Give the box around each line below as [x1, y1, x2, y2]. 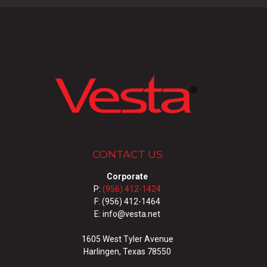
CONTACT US [92, 148, 163, 161]
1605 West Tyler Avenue [81, 234, 173, 244]
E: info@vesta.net [94, 209, 161, 219]
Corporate [107, 172, 148, 182]
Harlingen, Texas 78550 [83, 247, 172, 257]
